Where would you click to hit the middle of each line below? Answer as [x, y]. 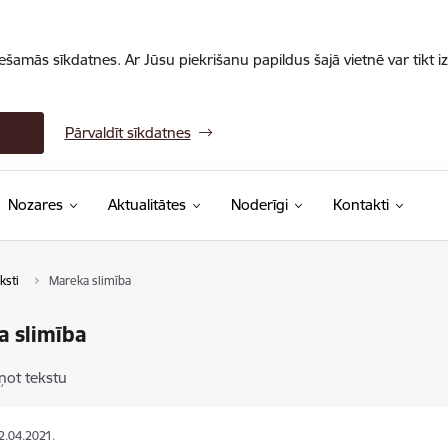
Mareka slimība [89, 280]
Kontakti [360, 204]
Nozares [35, 204]
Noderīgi [259, 204]
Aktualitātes [146, 204]
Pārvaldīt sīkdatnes [127, 132]
